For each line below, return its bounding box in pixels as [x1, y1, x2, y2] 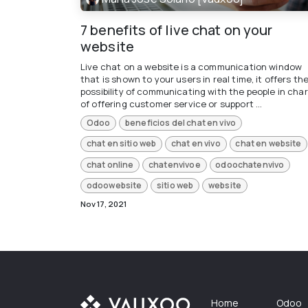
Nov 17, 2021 [80, 199, 126, 210]
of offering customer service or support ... [80, 97, 263, 110]
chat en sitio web [86, 137, 157, 150]
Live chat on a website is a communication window [80, 60, 302, 73]
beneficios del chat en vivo [125, 116, 236, 129]
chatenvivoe [148, 158, 201, 170]
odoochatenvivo [215, 158, 285, 170]
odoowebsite [86, 179, 142, 192]
